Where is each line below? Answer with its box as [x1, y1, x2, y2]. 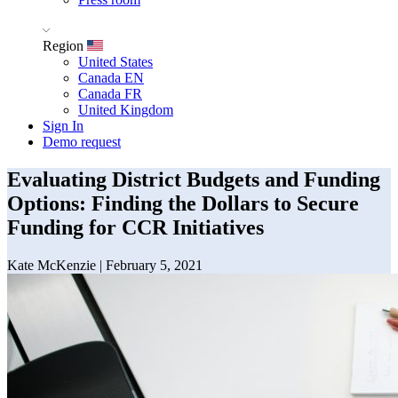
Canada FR [78, 86, 142, 101]
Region [43, 38, 87, 53]
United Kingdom [78, 102, 173, 117]
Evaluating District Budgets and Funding [7, 167, 380, 191]
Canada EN [78, 70, 144, 85]
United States [78, 54, 153, 69]
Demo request [43, 134, 121, 149]
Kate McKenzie [7, 257, 96, 273]
